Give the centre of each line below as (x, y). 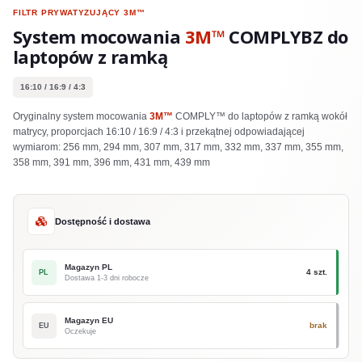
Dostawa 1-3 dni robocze (107, 278)
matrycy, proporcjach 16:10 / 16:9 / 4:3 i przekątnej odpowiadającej (159, 132)
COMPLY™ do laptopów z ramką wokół (260, 116)
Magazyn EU (89, 320)
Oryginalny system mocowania (81, 116)
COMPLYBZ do (286, 36)
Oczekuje (80, 331)
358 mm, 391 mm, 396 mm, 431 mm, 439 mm (112, 162)
